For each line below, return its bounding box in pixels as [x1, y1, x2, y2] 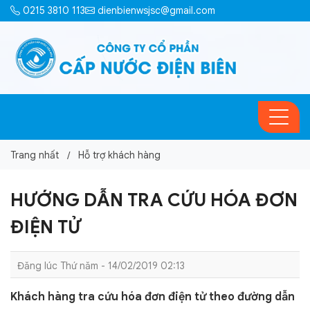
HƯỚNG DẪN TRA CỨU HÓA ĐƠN [10, 189, 298, 211]
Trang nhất [10, 149, 59, 161]
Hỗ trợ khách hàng [78, 149, 161, 161]
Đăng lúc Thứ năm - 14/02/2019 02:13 [17, 259, 185, 272]
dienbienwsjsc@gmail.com [95, 4, 215, 17]
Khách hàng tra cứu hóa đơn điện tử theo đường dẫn [10, 290, 295, 304]
